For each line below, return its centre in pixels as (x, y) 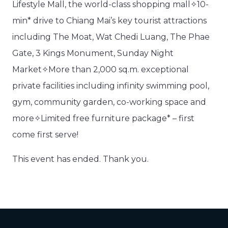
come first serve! (45, 135)
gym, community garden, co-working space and (109, 102)
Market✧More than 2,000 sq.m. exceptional (101, 70)
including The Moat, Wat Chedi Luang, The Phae (111, 37)
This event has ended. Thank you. (80, 159)
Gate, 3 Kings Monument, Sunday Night (93, 53)
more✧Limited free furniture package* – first (103, 119)
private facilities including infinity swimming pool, (111, 86)
